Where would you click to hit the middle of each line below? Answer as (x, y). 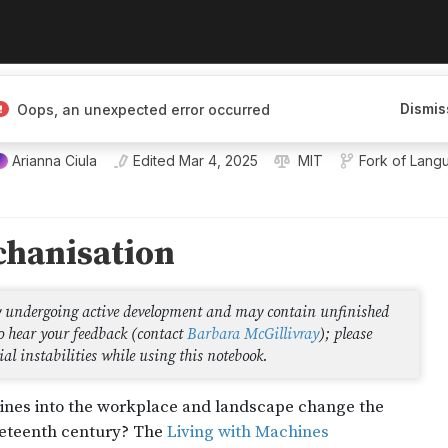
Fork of (382, 160)
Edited (154, 160)
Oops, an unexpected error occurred (143, 109)
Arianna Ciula (54, 160)
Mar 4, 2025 (218, 160)
